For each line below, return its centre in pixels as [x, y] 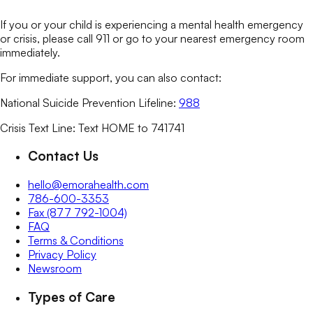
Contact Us [63, 156]
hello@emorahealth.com [88, 185]
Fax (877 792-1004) [78, 213]
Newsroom [55, 269]
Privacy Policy [62, 255]
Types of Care [72, 296]
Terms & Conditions [76, 241]
